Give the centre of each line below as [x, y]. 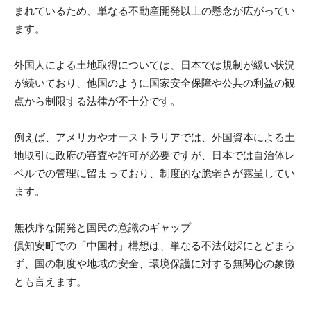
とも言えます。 [50, 281]
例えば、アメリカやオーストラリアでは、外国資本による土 [154, 137]
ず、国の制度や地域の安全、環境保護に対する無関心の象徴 [154, 263]
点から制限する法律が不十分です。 [97, 101]
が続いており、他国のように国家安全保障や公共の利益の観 [154, 83]
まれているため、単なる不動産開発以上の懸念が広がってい [154, 10]
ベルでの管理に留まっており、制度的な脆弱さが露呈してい [154, 173]
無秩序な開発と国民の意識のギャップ [102, 227]
